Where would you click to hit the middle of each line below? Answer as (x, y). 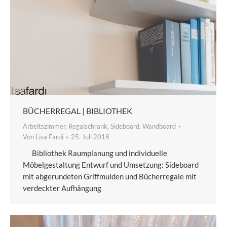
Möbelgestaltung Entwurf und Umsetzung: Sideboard (111, 165)
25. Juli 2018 (90, 137)
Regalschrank (88, 126)
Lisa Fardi (49, 137)
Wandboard (159, 126)
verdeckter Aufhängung (64, 188)
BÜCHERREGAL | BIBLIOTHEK (78, 111)
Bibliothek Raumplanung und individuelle (95, 153)
